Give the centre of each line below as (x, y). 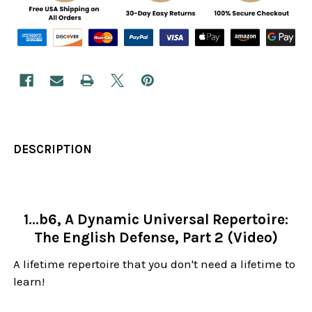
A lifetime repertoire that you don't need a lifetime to (155, 264)
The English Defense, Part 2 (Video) (156, 237)
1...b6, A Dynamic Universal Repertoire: (156, 219)
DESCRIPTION (53, 149)
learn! (29, 281)
